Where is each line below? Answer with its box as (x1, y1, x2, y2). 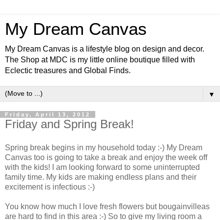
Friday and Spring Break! (5, 117, 134, 131)
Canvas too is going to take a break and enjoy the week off (5, 153, 207, 162)
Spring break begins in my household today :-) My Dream (5, 143, 202, 152)
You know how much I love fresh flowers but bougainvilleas (5, 202, 210, 211)
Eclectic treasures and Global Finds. (5, 66, 131, 75)
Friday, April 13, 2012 (5, 111, 90, 117)
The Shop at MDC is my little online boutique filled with (5, 55, 195, 64)
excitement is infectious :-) (5, 182, 95, 191)
